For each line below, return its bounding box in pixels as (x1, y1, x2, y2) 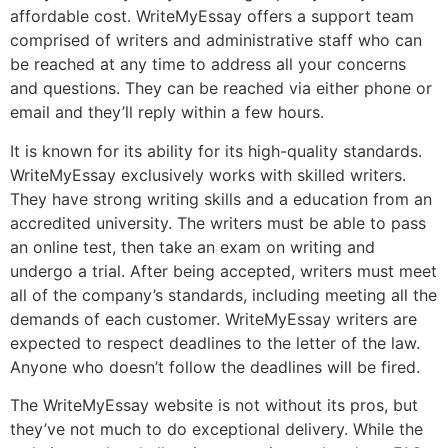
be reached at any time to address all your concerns (10, 54, 406, 75)
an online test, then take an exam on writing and (10, 236, 375, 257)
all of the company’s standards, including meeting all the (10, 284, 437, 305)
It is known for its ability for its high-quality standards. (10, 140, 422, 161)
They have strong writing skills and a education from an (10, 188, 432, 209)
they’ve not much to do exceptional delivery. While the (10, 419, 423, 440)
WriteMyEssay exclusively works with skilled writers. (10, 164, 406, 185)
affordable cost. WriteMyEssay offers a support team (10, 6, 414, 27)
